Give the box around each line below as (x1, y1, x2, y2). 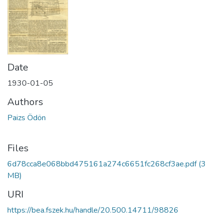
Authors (7, 95, 43, 109)
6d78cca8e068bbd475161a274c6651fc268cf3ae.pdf (7, 158, 197, 169)
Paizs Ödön (7, 112, 46, 123)
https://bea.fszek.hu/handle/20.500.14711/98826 (7, 204, 179, 216)
